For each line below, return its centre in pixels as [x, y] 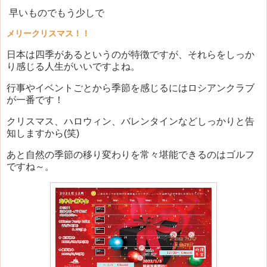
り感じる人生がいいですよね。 [73, 67]
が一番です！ [35, 100]
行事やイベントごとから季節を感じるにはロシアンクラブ [131, 88]
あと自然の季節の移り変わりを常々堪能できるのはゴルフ [131, 154]
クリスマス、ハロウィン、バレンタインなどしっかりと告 [131, 122]
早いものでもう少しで [55, 13]
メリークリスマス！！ [48, 33]
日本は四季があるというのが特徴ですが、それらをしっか [131, 55]
